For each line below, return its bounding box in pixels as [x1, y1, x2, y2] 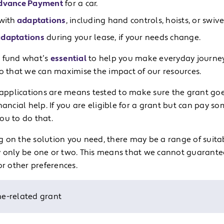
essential [50, 53, 86, 63]
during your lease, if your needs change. [44, 32, 200, 42]
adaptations [15, 15, 66, 25]
